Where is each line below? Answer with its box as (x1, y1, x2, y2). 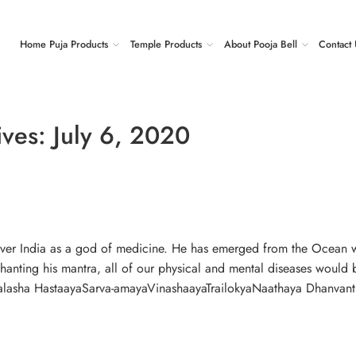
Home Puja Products (20, 37, 109, 52)
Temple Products (130, 37, 202, 52)
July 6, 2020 (53, 117, 190, 153)
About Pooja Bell (223, 37, 297, 52)
